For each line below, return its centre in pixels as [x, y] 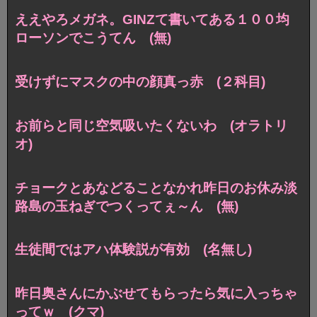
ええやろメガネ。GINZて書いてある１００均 [152, 19]
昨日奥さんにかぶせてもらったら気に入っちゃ [156, 294]
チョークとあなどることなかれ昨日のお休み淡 [156, 188]
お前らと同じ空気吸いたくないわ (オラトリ [151, 125]
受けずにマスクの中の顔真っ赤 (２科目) [140, 81]
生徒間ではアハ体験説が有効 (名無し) [133, 250]
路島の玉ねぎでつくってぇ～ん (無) [127, 206]
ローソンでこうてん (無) [93, 38]
